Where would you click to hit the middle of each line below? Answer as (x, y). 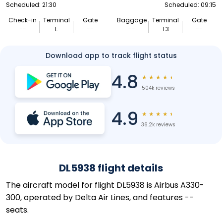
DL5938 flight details (111, 168)
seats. (17, 210)
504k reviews (158, 88)
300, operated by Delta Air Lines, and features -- (100, 197)
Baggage (132, 20)
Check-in (23, 20)
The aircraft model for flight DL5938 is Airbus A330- (105, 185)
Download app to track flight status (111, 55)
